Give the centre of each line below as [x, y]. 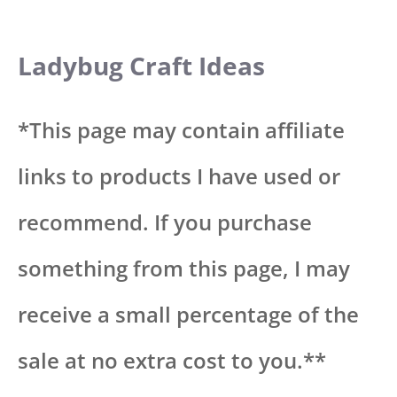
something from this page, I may [184, 268]
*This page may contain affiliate [181, 129]
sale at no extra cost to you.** [172, 360]
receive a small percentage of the [188, 314]
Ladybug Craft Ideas [141, 65]
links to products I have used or [179, 175]
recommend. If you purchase [165, 222]
